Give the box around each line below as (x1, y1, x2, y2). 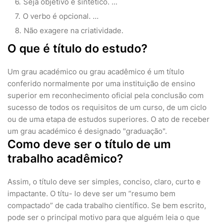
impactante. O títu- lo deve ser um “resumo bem (7, 189, 175, 198)
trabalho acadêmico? (7, 152, 123, 166)
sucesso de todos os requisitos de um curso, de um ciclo (7, 103, 207, 112)
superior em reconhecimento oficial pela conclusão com (7, 91, 204, 100)
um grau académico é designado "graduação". (7, 126, 167, 136)
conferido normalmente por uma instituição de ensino (7, 79, 195, 88)
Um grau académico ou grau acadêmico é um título (7, 67, 184, 76)
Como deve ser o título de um (7, 137, 171, 151)
